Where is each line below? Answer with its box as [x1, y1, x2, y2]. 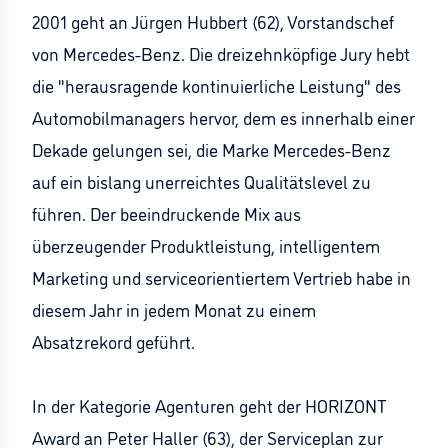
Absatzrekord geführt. [32, 329, 195, 353]
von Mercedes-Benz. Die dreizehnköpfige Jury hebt [32, 41, 410, 65]
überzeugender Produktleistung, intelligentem [32, 233, 380, 257]
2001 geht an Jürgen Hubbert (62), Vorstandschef [32, 9, 394, 33]
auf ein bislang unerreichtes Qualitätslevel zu [32, 169, 371, 193]
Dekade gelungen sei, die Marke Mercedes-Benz [32, 137, 391, 161]
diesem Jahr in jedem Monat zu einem [32, 297, 316, 321]
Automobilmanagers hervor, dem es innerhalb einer [32, 105, 415, 129]
